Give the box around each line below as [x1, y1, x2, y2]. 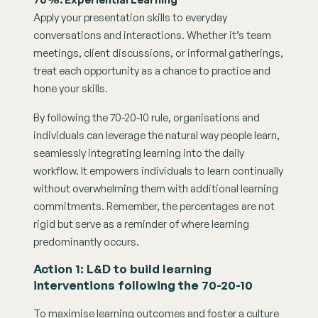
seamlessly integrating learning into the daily [33, 146, 244, 160]
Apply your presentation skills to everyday [33, 11, 227, 25]
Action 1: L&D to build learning [33, 261, 212, 277]
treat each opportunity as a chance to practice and [33, 64, 270, 78]
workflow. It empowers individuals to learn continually [33, 164, 283, 178]
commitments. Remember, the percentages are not [33, 199, 275, 214]
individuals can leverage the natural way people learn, [33, 128, 280, 143]
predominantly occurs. [33, 235, 141, 249]
